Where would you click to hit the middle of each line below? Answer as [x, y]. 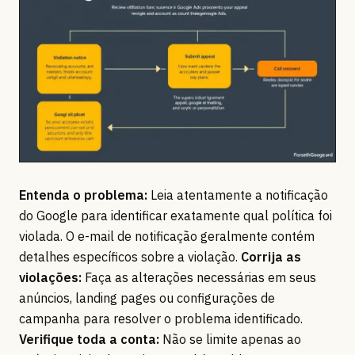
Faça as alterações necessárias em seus [199, 277]
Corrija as [271, 256]
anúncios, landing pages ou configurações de [147, 298]
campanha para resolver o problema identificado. [161, 318]
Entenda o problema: [83, 195]
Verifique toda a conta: [89, 339]
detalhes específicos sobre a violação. [130, 256]
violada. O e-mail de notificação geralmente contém [167, 236]
